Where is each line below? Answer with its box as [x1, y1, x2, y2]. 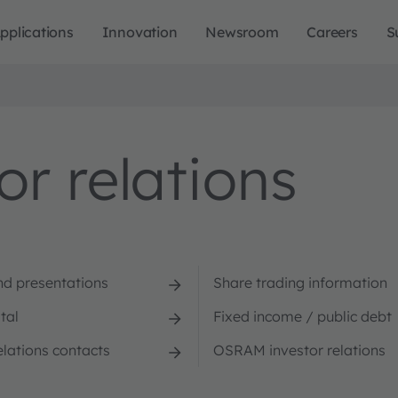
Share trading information [213, 274, 387, 291]
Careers [306, 23, 358, 41]
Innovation [101, 23, 178, 41]
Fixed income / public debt [213, 307, 392, 325]
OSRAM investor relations [213, 341, 386, 359]
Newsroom [205, 23, 279, 41]
